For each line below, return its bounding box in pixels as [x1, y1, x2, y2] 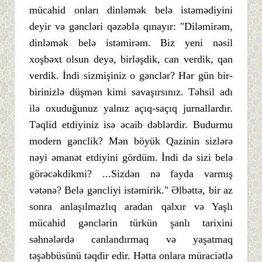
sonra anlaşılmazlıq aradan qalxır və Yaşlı [29, 200, 233, 212]
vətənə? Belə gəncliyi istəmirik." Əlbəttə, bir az [29, 184, 233, 196]
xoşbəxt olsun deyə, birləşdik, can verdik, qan [29, 53, 233, 65]
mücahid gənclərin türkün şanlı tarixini [29, 216, 233, 229]
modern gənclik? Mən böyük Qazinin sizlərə [29, 135, 233, 147]
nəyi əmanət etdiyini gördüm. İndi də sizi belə [29, 151, 233, 163]
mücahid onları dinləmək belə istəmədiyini [29, 4, 233, 16]
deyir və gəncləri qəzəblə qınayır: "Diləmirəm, [29, 20, 233, 32]
